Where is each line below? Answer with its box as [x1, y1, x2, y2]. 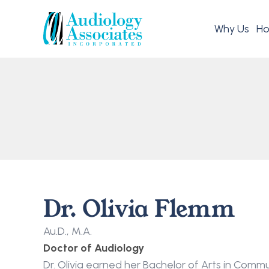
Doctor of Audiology [43, 241, 144, 255]
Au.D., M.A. [43, 225, 92, 238]
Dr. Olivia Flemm [43, 193, 234, 225]
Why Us [214, 22, 249, 35]
